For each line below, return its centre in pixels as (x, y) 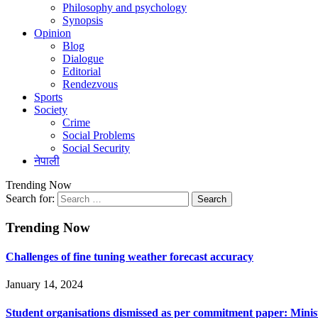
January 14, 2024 (44, 285)
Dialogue (83, 59)
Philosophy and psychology (125, 7)
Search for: (30, 198)
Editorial (82, 71)
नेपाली (47, 161)
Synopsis (83, 20)
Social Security (96, 148)
